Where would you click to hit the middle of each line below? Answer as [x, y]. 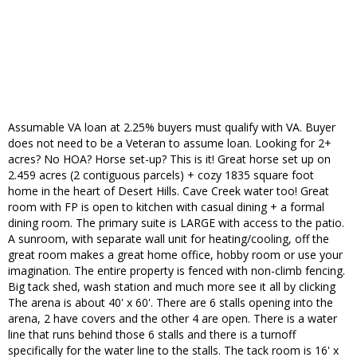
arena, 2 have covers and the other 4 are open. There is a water [173, 319]
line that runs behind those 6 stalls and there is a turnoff [152, 335]
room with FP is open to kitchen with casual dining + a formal [166, 207]
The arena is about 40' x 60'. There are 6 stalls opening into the [171, 303]
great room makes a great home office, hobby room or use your [175, 255]
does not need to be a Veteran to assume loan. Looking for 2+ [170, 143]
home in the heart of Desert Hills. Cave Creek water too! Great [169, 191]
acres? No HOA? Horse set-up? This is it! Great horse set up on [169, 159]
